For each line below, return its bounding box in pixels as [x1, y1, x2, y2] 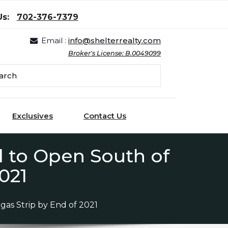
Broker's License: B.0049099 [68, 49, 161, 58]
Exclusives [12, 111, 53, 121]
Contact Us [83, 111, 126, 121]
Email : [41, 36, 68, 46]
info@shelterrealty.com [68, 36, 161, 46]
